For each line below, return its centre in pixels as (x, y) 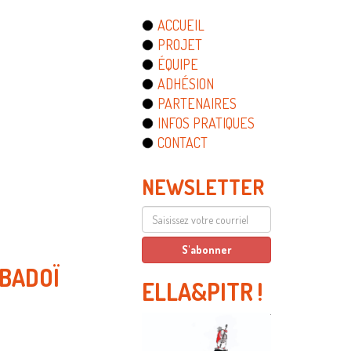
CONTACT (183, 143)
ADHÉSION (186, 84)
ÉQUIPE (178, 64)
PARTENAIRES (197, 103)
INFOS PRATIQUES (206, 123)
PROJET (180, 45)
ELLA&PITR (197, 291)
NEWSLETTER (203, 187)
